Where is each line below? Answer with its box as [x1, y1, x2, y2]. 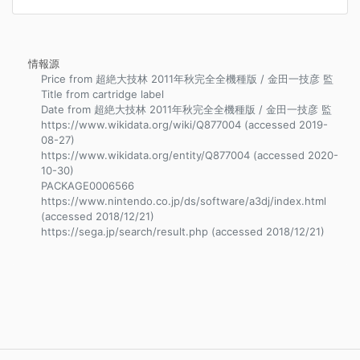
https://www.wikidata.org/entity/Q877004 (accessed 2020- [41, 149, 338, 162]
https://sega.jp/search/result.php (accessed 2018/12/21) [41, 225, 325, 238]
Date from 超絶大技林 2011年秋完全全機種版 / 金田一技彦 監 [41, 103, 332, 116]
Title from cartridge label [41, 88, 164, 100]
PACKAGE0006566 [41, 179, 134, 192]
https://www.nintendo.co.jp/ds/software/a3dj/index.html [41, 194, 326, 207]
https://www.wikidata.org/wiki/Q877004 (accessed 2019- [41, 118, 328, 131]
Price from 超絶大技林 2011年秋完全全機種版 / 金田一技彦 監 [41, 72, 333, 85]
